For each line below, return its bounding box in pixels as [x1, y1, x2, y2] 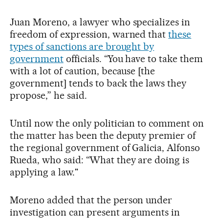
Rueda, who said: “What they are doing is [10, 154, 190, 166]
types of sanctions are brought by [10, 41, 154, 52]
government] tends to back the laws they [10, 77, 187, 89]
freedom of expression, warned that [10, 28, 169, 40]
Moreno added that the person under [10, 194, 173, 206]
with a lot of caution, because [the [10, 65, 155, 77]
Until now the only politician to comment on [10, 117, 204, 129]
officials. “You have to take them [63, 53, 203, 65]
